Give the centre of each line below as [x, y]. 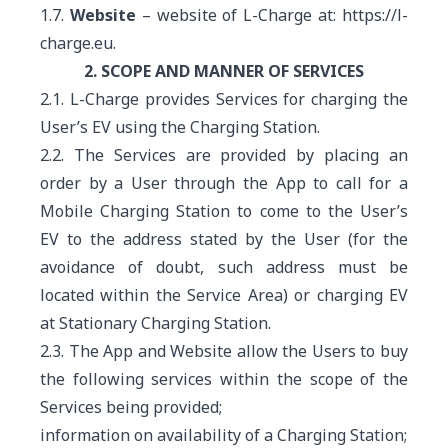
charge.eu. [78, 43]
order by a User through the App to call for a [224, 183]
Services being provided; [131, 407]
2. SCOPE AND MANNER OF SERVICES [224, 71]
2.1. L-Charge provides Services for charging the [224, 99]
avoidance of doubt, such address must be [224, 267]
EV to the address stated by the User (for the [224, 239]
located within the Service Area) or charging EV [224, 295]
